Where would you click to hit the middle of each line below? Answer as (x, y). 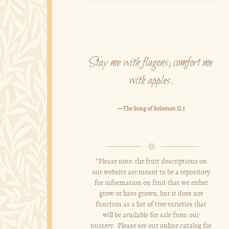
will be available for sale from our (151, 215)
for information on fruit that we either (151, 183)
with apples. (151, 82)
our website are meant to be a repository (151, 172)
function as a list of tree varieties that (151, 204)
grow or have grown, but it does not (151, 194)
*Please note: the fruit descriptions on (151, 162)
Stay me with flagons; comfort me (151, 64)
